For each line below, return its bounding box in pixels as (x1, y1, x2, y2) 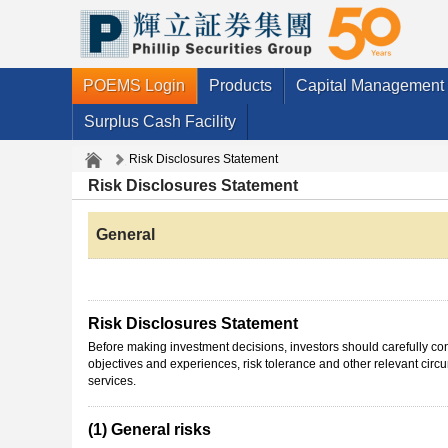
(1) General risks (88, 420, 211, 438)
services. (88, 373, 136, 388)
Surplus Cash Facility (84, 113, 236, 130)
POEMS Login (83, 77, 185, 94)
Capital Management (296, 77, 444, 94)
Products (209, 77, 272, 94)
